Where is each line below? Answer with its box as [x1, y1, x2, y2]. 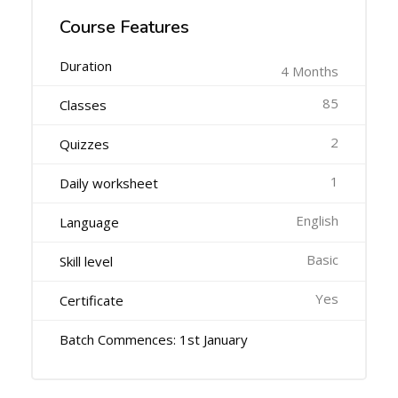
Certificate [60, 291, 123, 310]
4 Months [281, 62, 338, 81]
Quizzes [60, 135, 109, 154]
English [296, 211, 338, 230]
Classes [60, 96, 107, 115]
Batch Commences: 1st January [60, 330, 248, 349]
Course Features [60, 15, 189, 40]
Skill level [60, 252, 113, 271]
